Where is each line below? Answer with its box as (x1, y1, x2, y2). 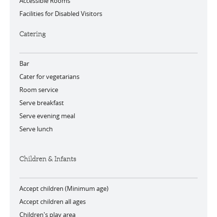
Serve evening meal (19, 111, 75, 120)
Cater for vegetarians (19, 72, 79, 81)
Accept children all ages (19, 197, 86, 206)
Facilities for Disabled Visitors (19, 9, 102, 18)
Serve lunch (19, 124, 53, 133)
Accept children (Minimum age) (19, 184, 108, 193)
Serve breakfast (19, 98, 64, 107)
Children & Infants (19, 155, 76, 163)
